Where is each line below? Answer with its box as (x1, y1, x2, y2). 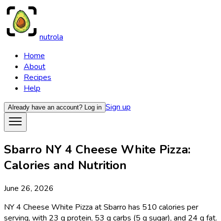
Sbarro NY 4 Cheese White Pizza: (4, 141, 190, 157)
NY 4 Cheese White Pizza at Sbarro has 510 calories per (4, 201, 198, 213)
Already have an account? (8, 104, 82, 111)
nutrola (39, 32, 63, 42)
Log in (84, 104, 102, 111)
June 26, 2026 (4, 183, 54, 194)
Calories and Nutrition (4, 157, 127, 173)
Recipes (24, 72, 51, 83)
